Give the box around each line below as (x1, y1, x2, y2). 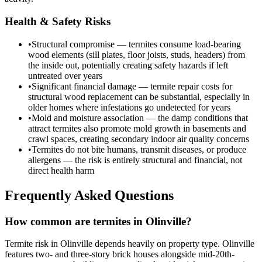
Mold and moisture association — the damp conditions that (32, 112, 248, 123)
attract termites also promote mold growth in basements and (28, 123, 246, 133)
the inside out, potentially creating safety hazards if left (28, 60, 228, 70)
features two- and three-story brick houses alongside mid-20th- (5, 249, 235, 260)
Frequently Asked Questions (5, 187, 174, 203)
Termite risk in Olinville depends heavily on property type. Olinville (5, 239, 254, 249)
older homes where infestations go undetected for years (28, 102, 230, 112)
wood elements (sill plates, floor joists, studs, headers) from (28, 49, 245, 60)
